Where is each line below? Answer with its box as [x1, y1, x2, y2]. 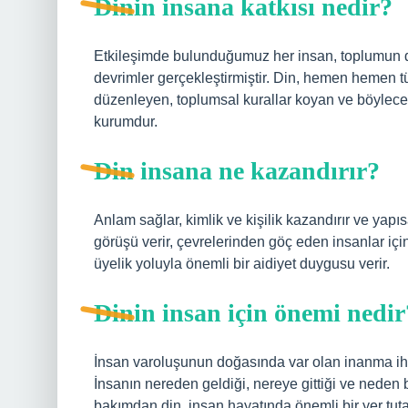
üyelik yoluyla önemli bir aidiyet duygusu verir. [94, 256, 390, 271]
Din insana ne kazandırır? [94, 157, 380, 185]
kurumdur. [94, 114, 158, 129]
